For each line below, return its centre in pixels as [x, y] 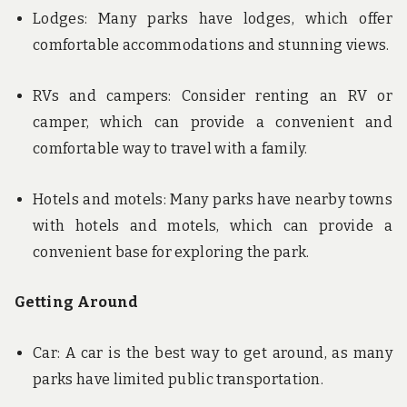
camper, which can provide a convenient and [213, 122]
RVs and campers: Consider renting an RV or [213, 95]
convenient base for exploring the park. [171, 252]
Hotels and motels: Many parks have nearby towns [213, 199]
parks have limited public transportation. [179, 379]
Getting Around [77, 303]
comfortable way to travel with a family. [170, 148]
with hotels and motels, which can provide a [213, 225]
